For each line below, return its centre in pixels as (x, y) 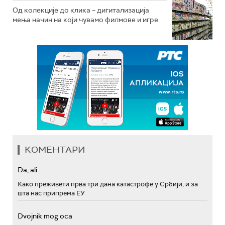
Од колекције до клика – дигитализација (81, 10)
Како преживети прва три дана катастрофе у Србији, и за (108, 184)
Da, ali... (30, 170)
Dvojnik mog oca (45, 216)
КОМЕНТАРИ (55, 150)
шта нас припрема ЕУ (51, 193)
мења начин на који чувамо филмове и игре (85, 20)
